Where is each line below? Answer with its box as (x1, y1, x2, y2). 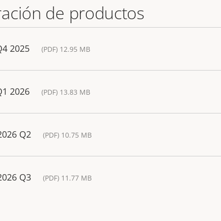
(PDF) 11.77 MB (43, 173, 92, 183)
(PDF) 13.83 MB (41, 87, 90, 97)
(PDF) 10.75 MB (43, 130, 92, 140)
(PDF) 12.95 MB (41, 44, 90, 54)
